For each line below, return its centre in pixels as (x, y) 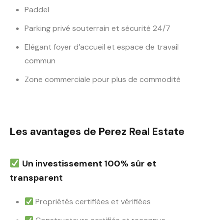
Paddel (37, 10)
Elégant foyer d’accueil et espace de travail (102, 47)
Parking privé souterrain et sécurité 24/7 (97, 28)
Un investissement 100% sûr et (88, 164)
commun (40, 61)
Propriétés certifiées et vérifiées (93, 202)
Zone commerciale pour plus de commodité (103, 80)
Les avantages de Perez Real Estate (97, 132)
